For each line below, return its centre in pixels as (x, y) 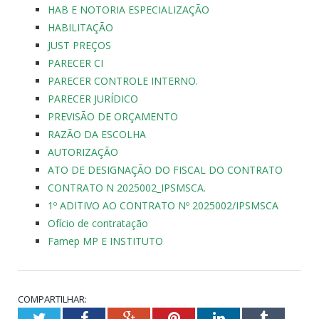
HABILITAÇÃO (80, 27)
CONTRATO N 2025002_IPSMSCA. (127, 187)
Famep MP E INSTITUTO (105, 241)
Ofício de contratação (98, 223)
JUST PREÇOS (79, 45)
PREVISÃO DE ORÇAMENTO (113, 116)
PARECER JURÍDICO (93, 98)
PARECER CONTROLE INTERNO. (123, 80)
